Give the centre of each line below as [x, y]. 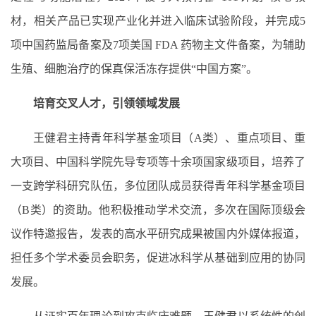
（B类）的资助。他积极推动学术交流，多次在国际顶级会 [158, 209]
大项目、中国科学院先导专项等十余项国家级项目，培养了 [158, 162]
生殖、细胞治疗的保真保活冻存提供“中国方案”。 [134, 68]
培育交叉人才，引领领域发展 [107, 103]
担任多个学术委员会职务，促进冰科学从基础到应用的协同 [158, 257]
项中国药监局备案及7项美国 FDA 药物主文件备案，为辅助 [158, 44]
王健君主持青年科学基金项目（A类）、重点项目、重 [169, 138]
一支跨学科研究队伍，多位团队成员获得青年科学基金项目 [158, 186]
